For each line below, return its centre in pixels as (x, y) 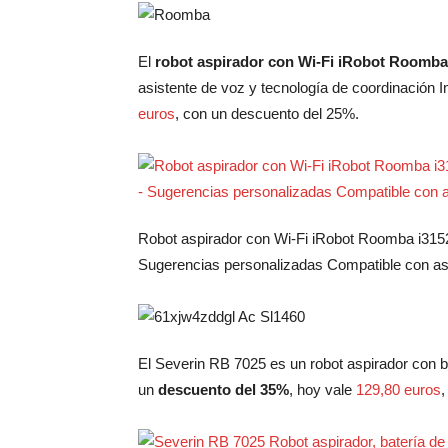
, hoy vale (322, 389)
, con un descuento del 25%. (267, 113)
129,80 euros (398, 389)
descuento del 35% (223, 389)
